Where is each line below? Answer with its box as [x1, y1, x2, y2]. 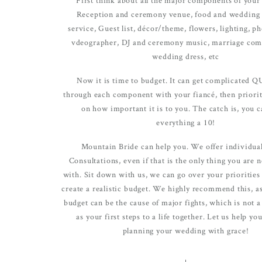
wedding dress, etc [152, 50, 219, 61]
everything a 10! [156, 116, 216, 127]
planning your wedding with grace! [122, 225, 249, 236]
